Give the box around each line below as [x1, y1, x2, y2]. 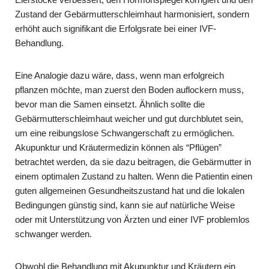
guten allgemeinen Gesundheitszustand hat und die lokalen [15, 185, 244, 196]
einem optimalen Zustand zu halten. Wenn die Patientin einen [15, 171, 252, 181]
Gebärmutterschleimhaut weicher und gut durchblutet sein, [15, 113, 243, 124]
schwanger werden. [15, 228, 92, 239]
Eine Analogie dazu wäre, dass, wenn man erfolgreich [15, 70, 224, 80]
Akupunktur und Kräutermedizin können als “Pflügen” [15, 142, 222, 153]
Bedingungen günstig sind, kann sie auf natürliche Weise [15, 199, 235, 210]
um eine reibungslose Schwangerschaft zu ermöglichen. [15, 127, 234, 138]
